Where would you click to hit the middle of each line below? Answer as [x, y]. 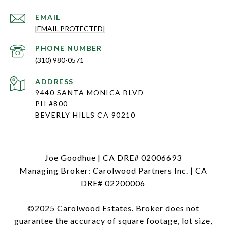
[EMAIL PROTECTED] [70, 29]
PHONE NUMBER [69, 48]
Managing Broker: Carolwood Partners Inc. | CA [113, 171]
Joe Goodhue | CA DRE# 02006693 [113, 158]
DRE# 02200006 [113, 183]
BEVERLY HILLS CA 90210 [85, 115]
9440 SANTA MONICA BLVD [91, 93]
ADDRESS [54, 82]
